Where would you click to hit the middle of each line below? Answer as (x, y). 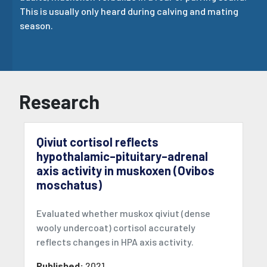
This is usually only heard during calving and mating (129, 11)
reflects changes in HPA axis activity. (115, 242)
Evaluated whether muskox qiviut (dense (123, 213)
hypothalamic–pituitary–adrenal (122, 156)
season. (36, 26)
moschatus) (69, 185)
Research (59, 102)
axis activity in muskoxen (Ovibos (125, 171)
